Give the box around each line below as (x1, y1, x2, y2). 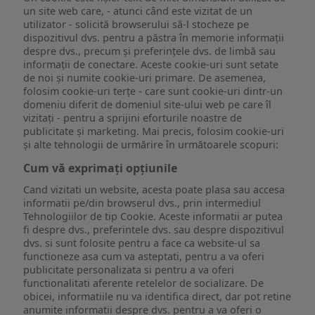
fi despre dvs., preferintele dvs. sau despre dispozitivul (23, 222, 285, 236)
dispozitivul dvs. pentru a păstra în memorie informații (23, 30, 285, 44)
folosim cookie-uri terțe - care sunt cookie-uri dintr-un (23, 84, 283, 98)
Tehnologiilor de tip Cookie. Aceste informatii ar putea (23, 209, 283, 223)
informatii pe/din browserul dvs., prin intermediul (23, 195, 262, 210)
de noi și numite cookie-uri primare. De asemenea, (23, 70, 266, 84)
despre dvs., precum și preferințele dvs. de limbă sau (23, 44, 276, 58)
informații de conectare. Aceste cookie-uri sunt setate (23, 57, 279, 71)
